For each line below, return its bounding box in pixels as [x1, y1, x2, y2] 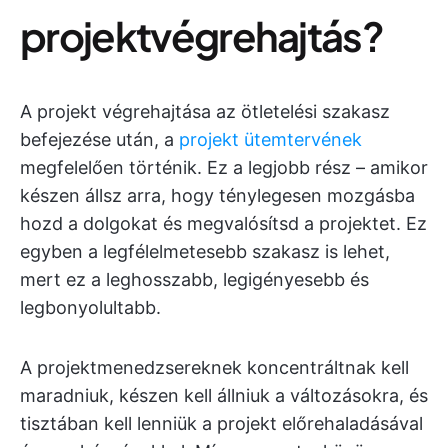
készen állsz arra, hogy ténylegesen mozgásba [20, 185, 415, 206]
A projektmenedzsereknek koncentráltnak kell [20, 357, 409, 378]
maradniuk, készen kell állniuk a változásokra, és [20, 385, 428, 406]
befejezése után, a [20, 129, 179, 150]
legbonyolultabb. [20, 297, 161, 318]
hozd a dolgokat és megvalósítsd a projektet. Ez [20, 213, 427, 234]
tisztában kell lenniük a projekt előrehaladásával [20, 413, 423, 434]
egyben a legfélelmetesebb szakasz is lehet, [20, 241, 390, 262]
